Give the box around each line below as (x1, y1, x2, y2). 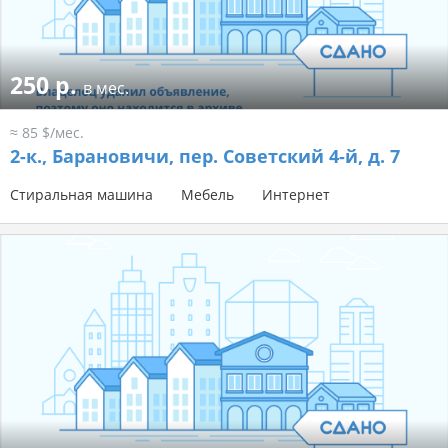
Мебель (181, 185, 234, 205)
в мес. (83, 77, 129, 100)
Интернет (262, 185, 330, 205)
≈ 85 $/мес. (10, 123, 84, 143)
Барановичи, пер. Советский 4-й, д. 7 (47, 144, 400, 169)
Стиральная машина (10, 185, 153, 205)
